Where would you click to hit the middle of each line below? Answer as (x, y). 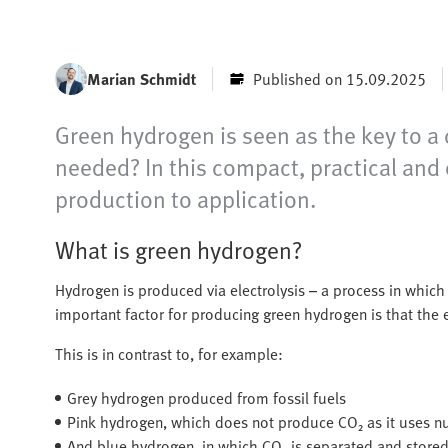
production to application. (185, 198)
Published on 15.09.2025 (339, 78)
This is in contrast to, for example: (169, 353)
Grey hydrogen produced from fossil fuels (206, 397)
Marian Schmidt (141, 78)
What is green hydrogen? (178, 249)
